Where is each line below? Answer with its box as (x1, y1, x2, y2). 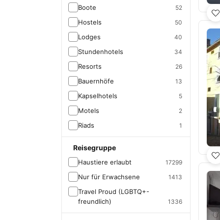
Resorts (78, 62, 102, 70)
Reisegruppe (73, 143, 116, 152)
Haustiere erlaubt (78, 158, 132, 166)
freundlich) (78, 197, 111, 205)
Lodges (78, 33, 101, 41)
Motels (78, 107, 99, 114)
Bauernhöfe (78, 77, 114, 85)
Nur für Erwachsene (78, 173, 140, 181)
